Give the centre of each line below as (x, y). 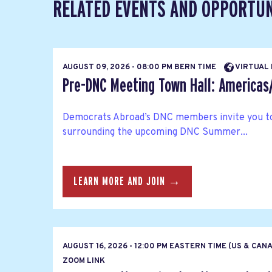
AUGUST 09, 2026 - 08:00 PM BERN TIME (140, 68)
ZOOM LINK (84, 261)
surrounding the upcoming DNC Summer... (155, 132)
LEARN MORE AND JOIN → (127, 181)
